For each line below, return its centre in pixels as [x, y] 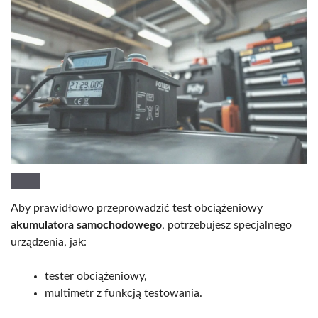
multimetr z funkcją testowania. [124, 294]
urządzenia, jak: [49, 242]
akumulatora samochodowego [86, 225]
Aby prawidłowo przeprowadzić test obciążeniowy [137, 208]
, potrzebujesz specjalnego [227, 225]
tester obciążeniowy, [96, 276]
